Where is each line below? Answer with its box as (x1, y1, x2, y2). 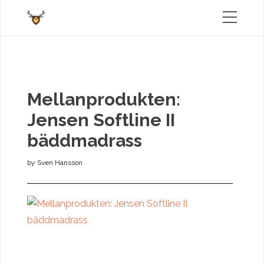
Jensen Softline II (27, 110, 175, 130)
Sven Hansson (37, 159, 82, 167)
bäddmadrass (27, 130, 142, 151)
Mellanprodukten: (27, 89, 180, 110)
